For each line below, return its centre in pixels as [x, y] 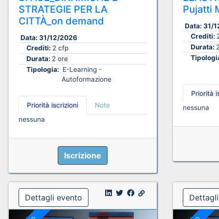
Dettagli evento [54, 198]
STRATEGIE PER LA [63, 10]
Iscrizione [82, 156]
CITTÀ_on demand [61, 21]
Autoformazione [87, 79]
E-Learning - [81, 70]
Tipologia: [44, 70]
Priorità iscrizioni [53, 105]
